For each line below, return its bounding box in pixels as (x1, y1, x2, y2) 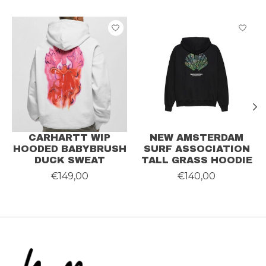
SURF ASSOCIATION (143, 143, 250, 154)
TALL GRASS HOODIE (141, 154, 252, 165)
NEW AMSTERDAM (150, 132, 243, 142)
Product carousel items (12, 16, 123, 28)
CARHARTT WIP (28, 132, 110, 142)
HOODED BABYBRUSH (12, 143, 126, 154)
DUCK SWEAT (34, 154, 105, 165)
